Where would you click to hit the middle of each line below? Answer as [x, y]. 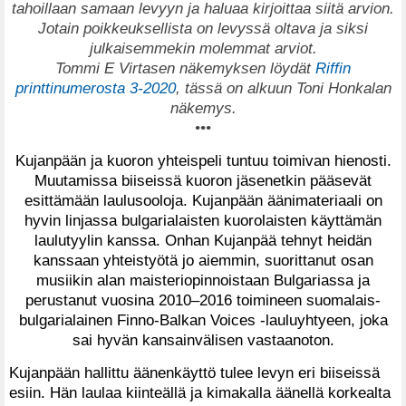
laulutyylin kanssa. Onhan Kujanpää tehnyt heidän [203, 240]
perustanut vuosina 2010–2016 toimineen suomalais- [203, 300]
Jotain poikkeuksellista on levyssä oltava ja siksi [203, 29]
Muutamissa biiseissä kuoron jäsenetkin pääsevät [203, 180]
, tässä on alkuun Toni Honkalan [283, 88]
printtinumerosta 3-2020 [95, 88]
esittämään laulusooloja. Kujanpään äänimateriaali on [203, 200]
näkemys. [203, 108]
